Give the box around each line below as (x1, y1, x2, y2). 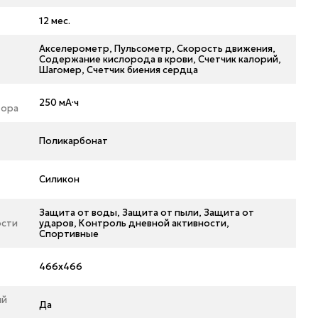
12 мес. (39, 15, 71, 27)
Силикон (39, 173, 80, 185)
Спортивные (39, 228, 99, 240)
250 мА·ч (39, 97, 79, 109)
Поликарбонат (39, 135, 109, 147)
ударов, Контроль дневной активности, (39, 217, 230, 229)
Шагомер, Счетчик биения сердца (39, 64, 199, 76)
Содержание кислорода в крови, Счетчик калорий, (39, 53, 282, 65)
